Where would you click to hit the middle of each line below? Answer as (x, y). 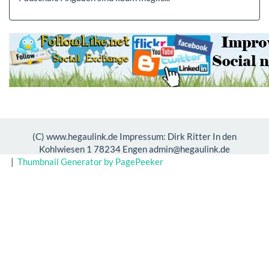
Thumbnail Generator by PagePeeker (90, 162)
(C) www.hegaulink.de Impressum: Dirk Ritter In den (134, 136)
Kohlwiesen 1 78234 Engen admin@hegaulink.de (134, 149)
